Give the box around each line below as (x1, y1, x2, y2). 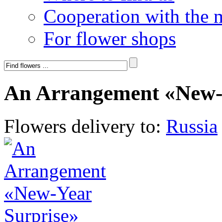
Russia (166, 115, 218, 137)
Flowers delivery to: (4, 115, 166, 137)
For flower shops (44, 27, 176, 49)
